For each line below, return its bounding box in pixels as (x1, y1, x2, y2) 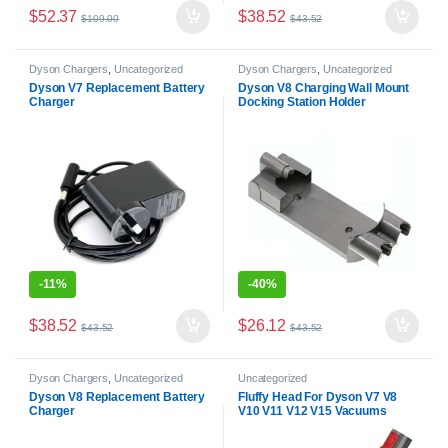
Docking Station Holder (238, 95, 366, 110)
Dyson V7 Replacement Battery (29, 81, 206, 96)
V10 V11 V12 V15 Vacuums (238, 403, 387, 418)
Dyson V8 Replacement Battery (29, 389, 206, 404)
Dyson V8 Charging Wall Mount (238, 81, 410, 96)
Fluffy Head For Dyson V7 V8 (238, 389, 398, 404)
